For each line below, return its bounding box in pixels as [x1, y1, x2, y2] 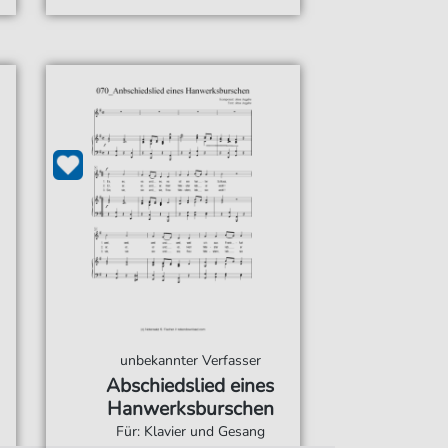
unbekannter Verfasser [119, 351, 261, 370]
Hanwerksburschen [106, 396, 274, 422]
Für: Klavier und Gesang [115, 422, 265, 441]
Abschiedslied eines [106, 373, 275, 399]
